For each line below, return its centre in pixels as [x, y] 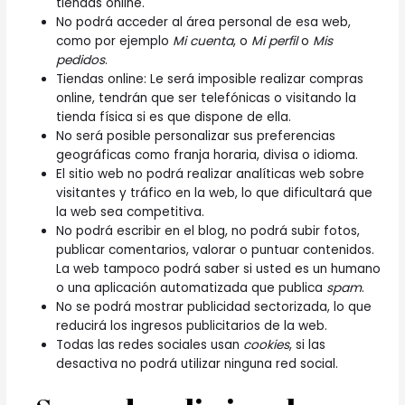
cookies [267, 344]
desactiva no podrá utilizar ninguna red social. [198, 363]
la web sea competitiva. [131, 212]
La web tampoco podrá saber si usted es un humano [219, 268]
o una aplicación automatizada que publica [192, 287]
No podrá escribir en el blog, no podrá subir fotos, [208, 231]
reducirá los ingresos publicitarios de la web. [192, 325]
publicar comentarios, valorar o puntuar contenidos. [216, 250]
